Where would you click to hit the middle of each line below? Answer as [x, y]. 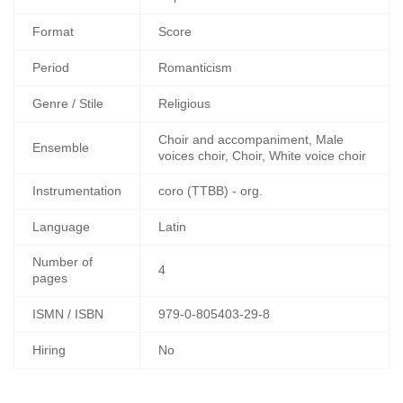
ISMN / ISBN [68, 313]
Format [53, 31]
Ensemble [61, 147]
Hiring [49, 349]
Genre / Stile [68, 103]
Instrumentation [77, 190]
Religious [184, 103]
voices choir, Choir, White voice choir [262, 155]
